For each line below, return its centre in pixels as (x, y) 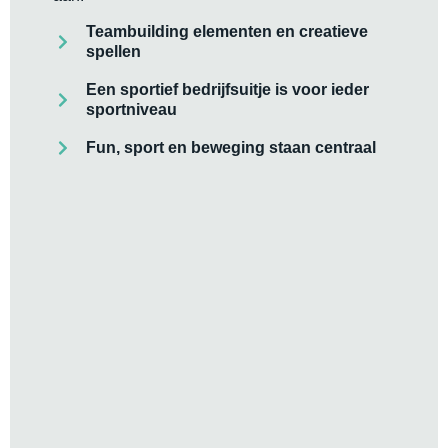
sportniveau (131, 110)
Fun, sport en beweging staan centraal (230, 148)
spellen (113, 52)
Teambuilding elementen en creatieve (226, 32)
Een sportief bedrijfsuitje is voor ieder (227, 90)
